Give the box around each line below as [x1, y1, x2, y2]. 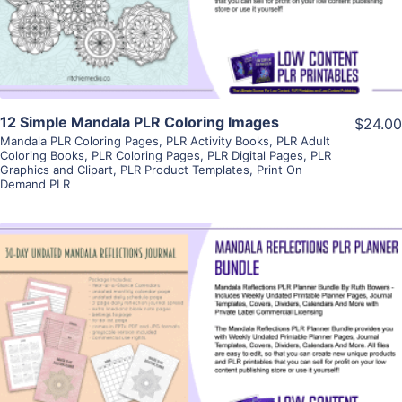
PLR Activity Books [166, 133, 269, 148]
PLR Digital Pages [207, 147, 303, 162]
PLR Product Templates [120, 162, 249, 177]
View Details [156, 298, 246, 317]
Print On [257, 162, 302, 177]
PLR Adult [276, 133, 330, 148]
